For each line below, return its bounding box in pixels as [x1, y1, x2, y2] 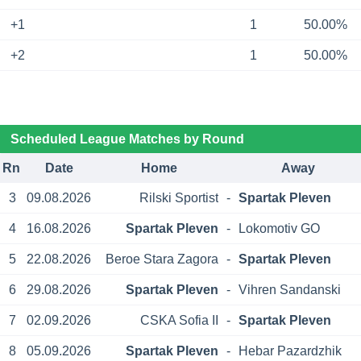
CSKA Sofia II [139, 313, 218, 327]
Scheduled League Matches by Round [10, 131, 244, 146]
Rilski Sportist [139, 190, 218, 205]
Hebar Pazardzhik [239, 343, 342, 358]
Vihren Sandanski [239, 282, 342, 297]
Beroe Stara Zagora [105, 251, 218, 266]
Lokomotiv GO [239, 221, 321, 235]
